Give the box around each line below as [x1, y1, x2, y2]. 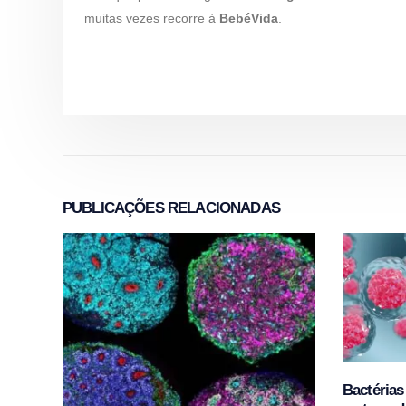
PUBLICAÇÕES [63, 199, 164, 217]
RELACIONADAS [163, 199, 280, 217]
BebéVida [219, 11, 278, 25]
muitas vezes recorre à [84, 11, 219, 25]
